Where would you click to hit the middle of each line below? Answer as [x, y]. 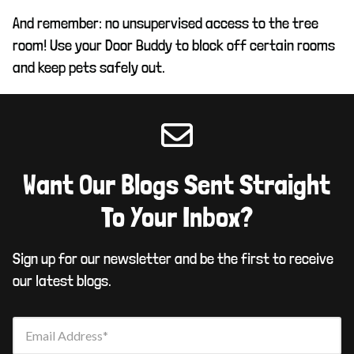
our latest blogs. [62, 280]
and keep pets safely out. [89, 67]
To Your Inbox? [177, 218]
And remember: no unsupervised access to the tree [166, 23]
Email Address [64, 335]
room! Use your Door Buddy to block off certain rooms [174, 45]
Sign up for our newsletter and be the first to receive [173, 258]
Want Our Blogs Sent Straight [177, 185]
